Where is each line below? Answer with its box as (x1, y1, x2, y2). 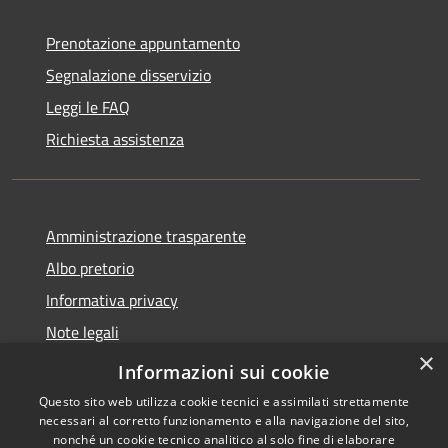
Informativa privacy (46, 287, 178, 312)
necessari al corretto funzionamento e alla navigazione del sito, (38, 412, 410, 429)
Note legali (46, 319, 119, 344)
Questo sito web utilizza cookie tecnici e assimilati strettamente (38, 393, 410, 410)
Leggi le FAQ (46, 94, 130, 119)
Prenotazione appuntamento (46, 30, 240, 55)
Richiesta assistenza (46, 126, 184, 151)
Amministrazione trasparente (46, 223, 246, 248)
